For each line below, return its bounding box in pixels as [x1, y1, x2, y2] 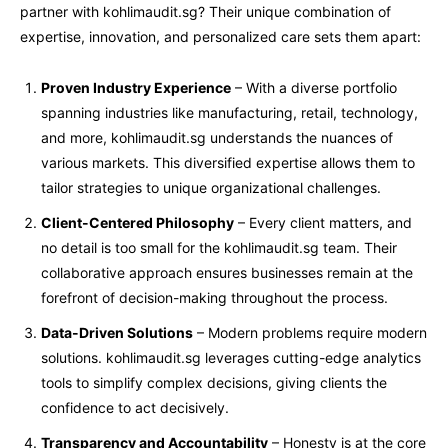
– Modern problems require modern [193, 323, 427, 341]
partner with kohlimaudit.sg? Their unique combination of [20, 2, 391, 20]
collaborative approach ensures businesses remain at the [41, 263, 413, 281]
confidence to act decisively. [41, 398, 229, 416]
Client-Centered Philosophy [41, 213, 234, 231]
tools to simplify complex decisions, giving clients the [41, 373, 387, 391]
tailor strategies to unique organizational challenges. [41, 178, 381, 196]
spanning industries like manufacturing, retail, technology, [41, 103, 418, 121]
